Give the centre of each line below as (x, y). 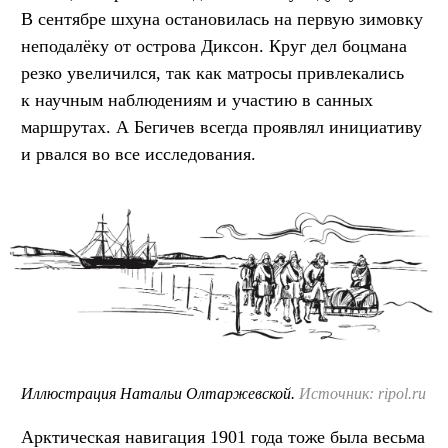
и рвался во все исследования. (138, 154)
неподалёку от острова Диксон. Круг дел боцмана (214, 46)
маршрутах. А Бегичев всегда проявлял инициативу (221, 127)
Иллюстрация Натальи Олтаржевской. (160, 393)
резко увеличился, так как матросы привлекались (212, 73)
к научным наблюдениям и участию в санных (197, 100)
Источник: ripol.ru (362, 393)
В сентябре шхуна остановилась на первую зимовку (222, 19)
